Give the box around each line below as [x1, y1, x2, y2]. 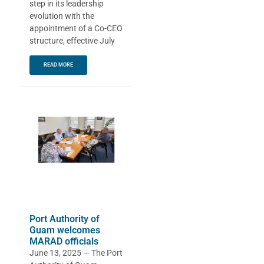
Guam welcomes [29, 225, 100, 236]
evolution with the [29, 11, 94, 21]
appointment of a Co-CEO [29, 23, 123, 33]
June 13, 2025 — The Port [29, 248, 123, 258]
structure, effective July [29, 35, 115, 45]
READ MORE [44, 62, 73, 68]
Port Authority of [29, 213, 100, 225]
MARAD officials [29, 236, 98, 247]
